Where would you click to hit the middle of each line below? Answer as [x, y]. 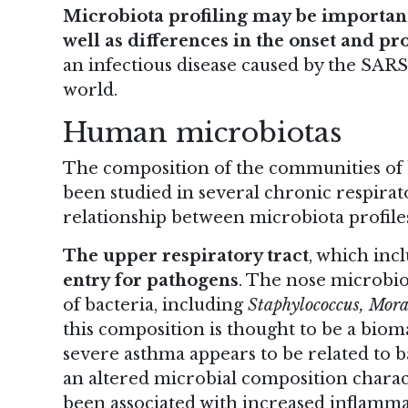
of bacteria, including [155, 305]
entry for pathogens [151, 280]
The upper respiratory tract [186, 255]
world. [90, 91]
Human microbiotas [202, 133]
